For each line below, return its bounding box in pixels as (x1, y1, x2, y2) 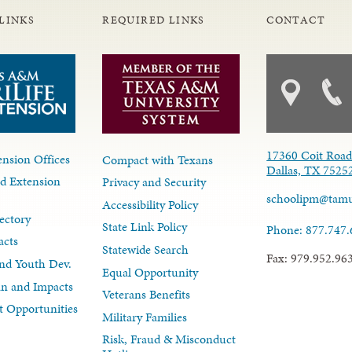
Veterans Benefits (102, 285, 191, 304)
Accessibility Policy (102, 195, 199, 214)
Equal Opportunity (102, 262, 199, 281)
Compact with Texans (102, 150, 214, 169)
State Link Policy (102, 218, 188, 236)
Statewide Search (102, 240, 189, 259)
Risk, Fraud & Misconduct (102, 330, 236, 349)
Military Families (102, 307, 188, 326)
